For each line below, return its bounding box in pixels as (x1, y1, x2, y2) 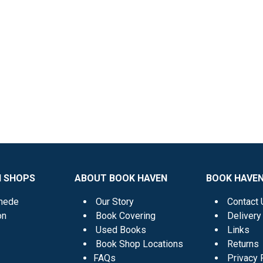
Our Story (96, 195, 134, 207)
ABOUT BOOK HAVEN (75, 172, 167, 184)
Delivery (227, 210, 261, 221)
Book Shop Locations (96, 238, 183, 249)
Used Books (96, 224, 146, 235)
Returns (227, 238, 259, 249)
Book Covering (96, 210, 156, 221)
